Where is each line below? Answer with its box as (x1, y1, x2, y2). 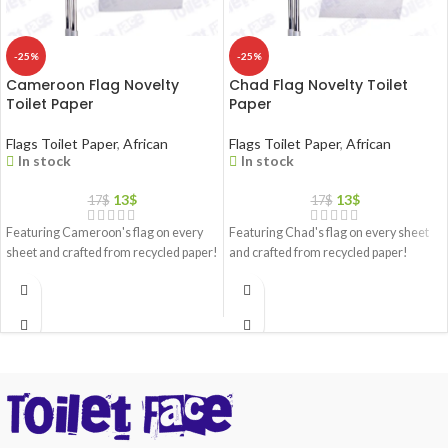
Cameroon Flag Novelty (6, 75, 179, 96)
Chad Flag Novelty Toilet (229, 75, 408, 96)
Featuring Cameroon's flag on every (6, 225, 203, 241)
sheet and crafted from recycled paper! (6, 245, 218, 261)
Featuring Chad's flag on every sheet (229, 225, 429, 241)
